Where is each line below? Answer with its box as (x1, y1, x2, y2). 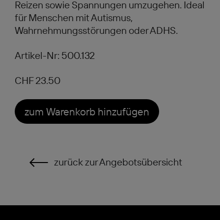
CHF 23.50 (15, 74, 60, 86)
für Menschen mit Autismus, (15, 11, 133, 24)
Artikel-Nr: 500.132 (15, 49, 95, 61)
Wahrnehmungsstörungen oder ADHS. (15, 24, 178, 36)
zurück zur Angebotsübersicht (54, 156, 182, 168)
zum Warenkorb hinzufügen (25, 105, 149, 118)
